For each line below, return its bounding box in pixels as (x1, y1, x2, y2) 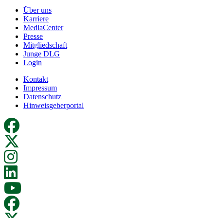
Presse (23, 32, 43, 40)
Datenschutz (23, 92, 61, 101)
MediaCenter (23, 23, 63, 32)
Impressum (23, 83, 57, 92)
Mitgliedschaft (23, 40, 67, 49)
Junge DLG (23, 49, 60, 58)
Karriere (23, 14, 49, 23)
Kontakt (23, 74, 48, 83)
